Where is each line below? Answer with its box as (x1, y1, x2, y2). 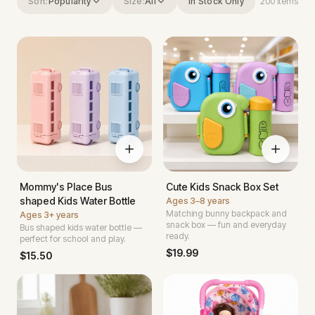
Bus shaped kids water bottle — (20, 221, 142, 233)
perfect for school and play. (20, 233, 126, 244)
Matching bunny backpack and (166, 207, 287, 219)
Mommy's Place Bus (20, 180, 112, 193)
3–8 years (191, 195, 230, 206)
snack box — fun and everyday (166, 219, 286, 230)
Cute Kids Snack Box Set (166, 180, 278, 193)
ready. (166, 230, 190, 241)
